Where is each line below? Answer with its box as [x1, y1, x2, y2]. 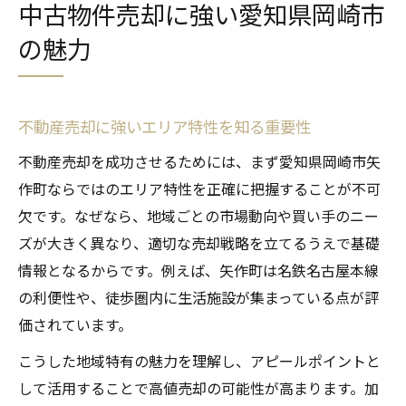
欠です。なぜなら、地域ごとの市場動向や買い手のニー [18, 205, 379, 227]
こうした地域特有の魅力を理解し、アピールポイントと [18, 350, 381, 372]
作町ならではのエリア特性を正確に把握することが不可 [18, 178, 381, 200]
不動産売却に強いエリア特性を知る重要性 [18, 115, 311, 139]
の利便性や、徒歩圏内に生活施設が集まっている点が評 [18, 286, 379, 309]
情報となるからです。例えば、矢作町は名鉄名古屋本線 [18, 259, 379, 282]
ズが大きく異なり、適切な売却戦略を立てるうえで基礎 [18, 232, 380, 255]
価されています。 [18, 314, 132, 336]
